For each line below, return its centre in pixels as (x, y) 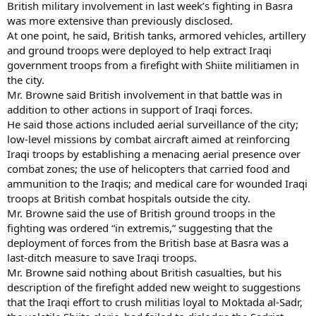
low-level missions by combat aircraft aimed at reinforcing (148, 139)
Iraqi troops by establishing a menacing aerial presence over (154, 153)
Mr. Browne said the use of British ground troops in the (141, 213)
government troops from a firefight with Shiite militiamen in (153, 65)
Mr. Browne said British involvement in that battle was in (145, 94)
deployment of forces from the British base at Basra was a (148, 242)
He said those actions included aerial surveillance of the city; (153, 124)
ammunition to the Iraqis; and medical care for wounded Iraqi (157, 183)
